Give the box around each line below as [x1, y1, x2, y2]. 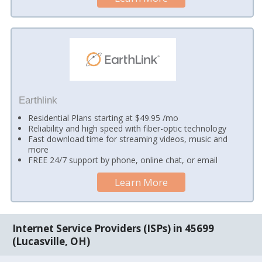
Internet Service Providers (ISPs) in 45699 [12, 221, 215, 235]
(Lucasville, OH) [12, 234, 91, 248]
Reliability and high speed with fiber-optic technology [28, 122, 227, 134]
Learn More [115, 175, 168, 189]
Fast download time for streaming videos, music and [28, 133, 228, 144]
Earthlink [18, 94, 57, 106]
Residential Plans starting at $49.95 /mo [28, 112, 179, 123]
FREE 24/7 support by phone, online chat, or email [28, 154, 218, 166]
